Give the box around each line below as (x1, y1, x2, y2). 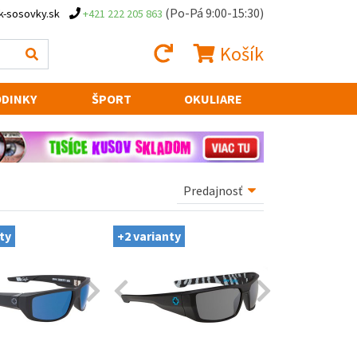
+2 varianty (117, 227, 182, 244)
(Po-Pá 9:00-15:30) (165, 5, 264, 21)
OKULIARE (184, 90, 243, 107)
